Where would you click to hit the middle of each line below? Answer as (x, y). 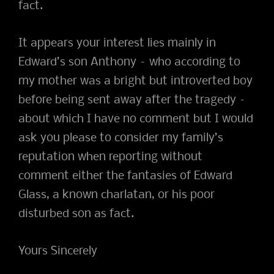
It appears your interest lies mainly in (117, 43)
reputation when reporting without (110, 157)
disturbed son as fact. (76, 214)
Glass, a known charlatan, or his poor (117, 195)
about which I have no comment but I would (136, 119)
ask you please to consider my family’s (121, 138)
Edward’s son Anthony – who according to (129, 62)
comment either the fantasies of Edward (125, 176)
